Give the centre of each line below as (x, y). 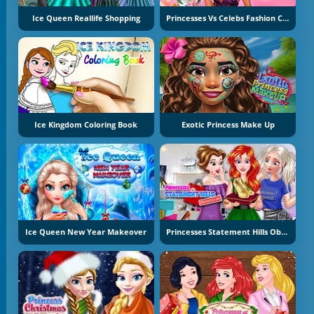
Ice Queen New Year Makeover (86, 232)
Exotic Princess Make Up (228, 125)
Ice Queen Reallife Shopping (86, 18)
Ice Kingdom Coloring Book (86, 125)
